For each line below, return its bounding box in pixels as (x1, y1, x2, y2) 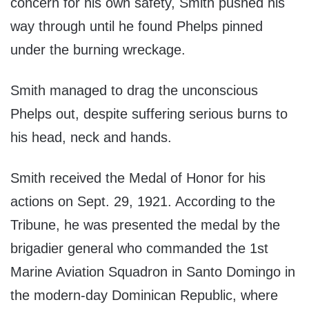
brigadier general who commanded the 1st (10, 241, 268, 257)
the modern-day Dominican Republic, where (10, 288, 278, 303)
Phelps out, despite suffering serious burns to (10, 106, 288, 122)
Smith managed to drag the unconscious (10, 83, 258, 99)
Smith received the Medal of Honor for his (10, 170, 266, 186)
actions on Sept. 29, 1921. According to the (10, 194, 275, 210)
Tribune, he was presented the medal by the (10, 217, 280, 233)
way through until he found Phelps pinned (10, 19, 263, 34)
